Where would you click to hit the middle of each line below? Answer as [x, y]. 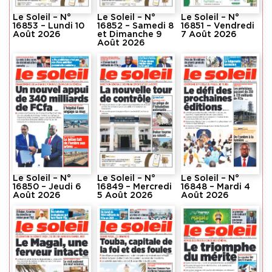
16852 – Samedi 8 [135, 26]
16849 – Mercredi [134, 187]
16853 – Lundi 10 [49, 26]
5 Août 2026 [125, 195]
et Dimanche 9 [129, 35]
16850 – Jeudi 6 [47, 187]
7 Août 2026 [209, 35]
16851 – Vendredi [218, 26]
